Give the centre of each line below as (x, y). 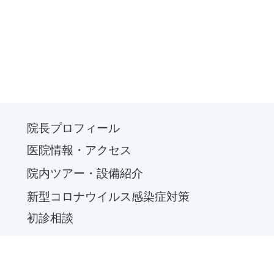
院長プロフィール (73, 128)
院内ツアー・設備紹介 (85, 173)
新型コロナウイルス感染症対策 (108, 196)
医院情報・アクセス (79, 150)
